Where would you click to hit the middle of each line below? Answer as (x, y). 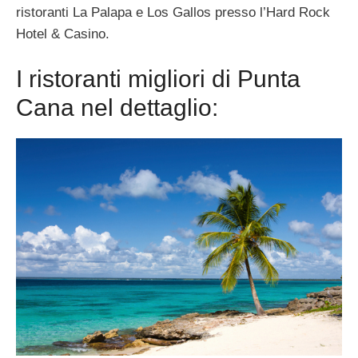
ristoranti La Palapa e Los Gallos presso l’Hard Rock (173, 12)
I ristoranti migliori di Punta (158, 79)
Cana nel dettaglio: (117, 108)
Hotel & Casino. (63, 34)
